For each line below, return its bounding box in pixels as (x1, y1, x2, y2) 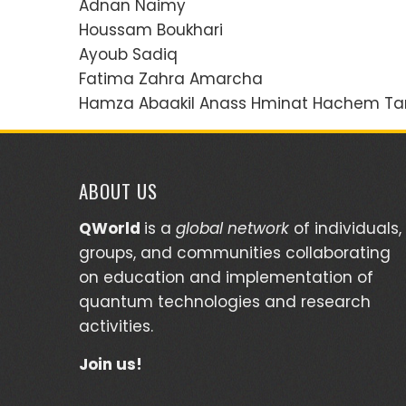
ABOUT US (79, 176, 158, 205)
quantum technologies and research (79, 290, 371, 313)
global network (171, 217, 294, 239)
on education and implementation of (79, 266, 373, 288)
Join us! (79, 353, 142, 375)
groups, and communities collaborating (79, 241, 391, 264)
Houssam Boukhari (79, 18, 223, 41)
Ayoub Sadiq (79, 43, 178, 65)
